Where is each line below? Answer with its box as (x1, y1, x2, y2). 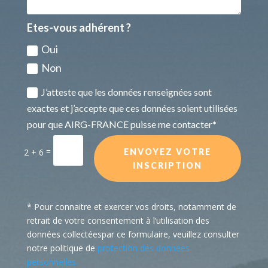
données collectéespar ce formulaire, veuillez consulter (26, 229, 239, 240)
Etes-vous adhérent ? (27, 21, 132, 35)
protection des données (97, 242, 190, 254)
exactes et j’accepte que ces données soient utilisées (27, 102, 238, 114)
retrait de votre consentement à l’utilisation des (26, 215, 209, 227)
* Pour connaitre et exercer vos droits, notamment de (26, 201, 236, 213)
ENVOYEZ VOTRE (124, 147, 212, 157)
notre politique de (26, 242, 98, 254)
